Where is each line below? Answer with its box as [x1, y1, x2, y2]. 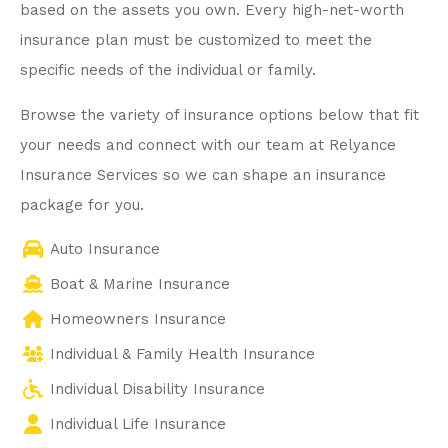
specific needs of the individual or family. [20, 61, 316, 80]
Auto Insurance [50, 239, 160, 258]
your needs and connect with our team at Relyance [20, 135, 396, 154]
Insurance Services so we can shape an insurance [20, 165, 386, 184]
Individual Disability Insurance [50, 379, 265, 398]
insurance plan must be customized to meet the [20, 31, 372, 50]
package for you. [20, 195, 144, 214]
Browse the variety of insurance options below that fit [20, 105, 419, 124]
